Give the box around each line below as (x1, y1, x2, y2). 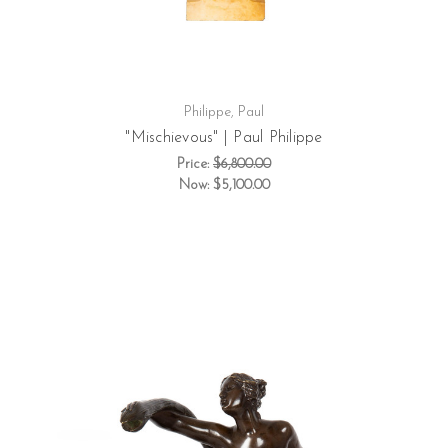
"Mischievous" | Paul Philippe (125, 129, 323, 146)
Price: (177, 156, 213, 172)
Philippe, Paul (184, 104, 264, 120)
